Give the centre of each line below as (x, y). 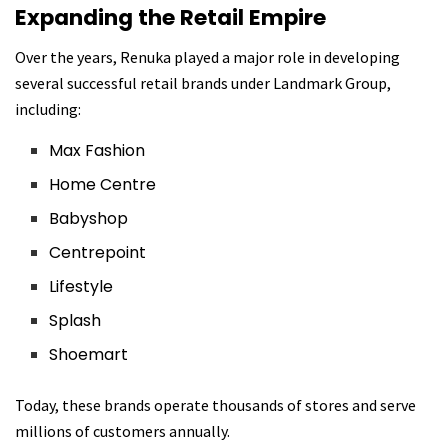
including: (48, 109)
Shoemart (89, 355)
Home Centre (103, 185)
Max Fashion (97, 151)
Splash (75, 321)
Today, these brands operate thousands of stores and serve (215, 405)
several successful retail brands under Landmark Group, (203, 83)
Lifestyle (81, 287)
